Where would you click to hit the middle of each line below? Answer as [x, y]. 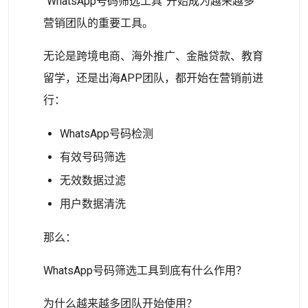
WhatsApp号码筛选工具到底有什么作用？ [145, 271]
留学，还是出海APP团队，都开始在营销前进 [153, 78]
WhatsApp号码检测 [107, 134]
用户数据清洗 [93, 204]
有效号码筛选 [93, 157]
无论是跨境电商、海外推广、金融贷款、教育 [153, 56]
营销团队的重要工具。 [98, 23]
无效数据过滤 [93, 180]
